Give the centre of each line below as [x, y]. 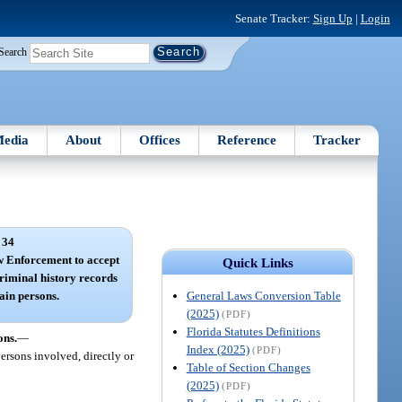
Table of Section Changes [248, 367]
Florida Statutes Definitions [253, 331]
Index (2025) [218, 349]
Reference [247, 140]
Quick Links [258, 262]
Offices [159, 140]
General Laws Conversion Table [263, 295]
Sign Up [332, 18]
